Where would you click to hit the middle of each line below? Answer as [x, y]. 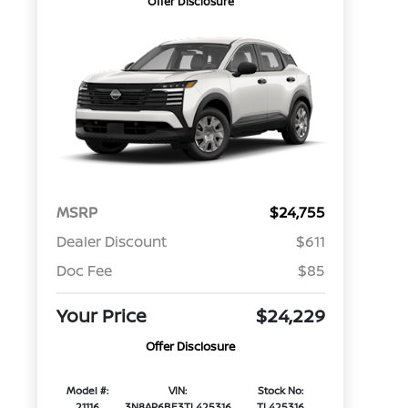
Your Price [101, 316]
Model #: [88, 391]
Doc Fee [84, 271]
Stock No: [281, 391]
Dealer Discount [111, 242]
